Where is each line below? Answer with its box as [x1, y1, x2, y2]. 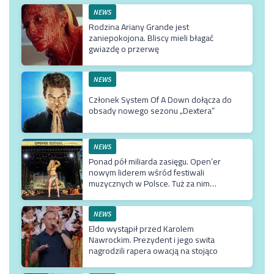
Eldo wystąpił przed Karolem [89, 221, 194, 237]
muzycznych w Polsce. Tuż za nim [89, 176, 210, 192]
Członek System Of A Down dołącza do [89, 92, 232, 108]
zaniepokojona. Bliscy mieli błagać [89, 30, 213, 46]
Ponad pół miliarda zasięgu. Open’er [89, 154, 221, 170]
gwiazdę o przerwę [89, 41, 159, 57]
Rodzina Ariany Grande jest [89, 19, 189, 35]
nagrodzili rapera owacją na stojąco [89, 243, 218, 259]
